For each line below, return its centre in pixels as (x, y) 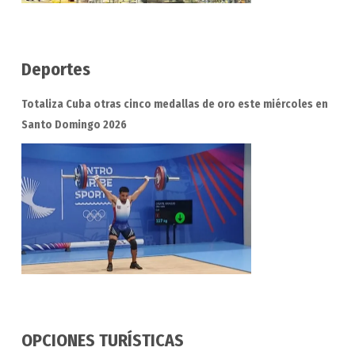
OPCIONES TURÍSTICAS (102, 341)
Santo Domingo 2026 (74, 125)
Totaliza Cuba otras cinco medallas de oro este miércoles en (174, 105)
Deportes (55, 70)
